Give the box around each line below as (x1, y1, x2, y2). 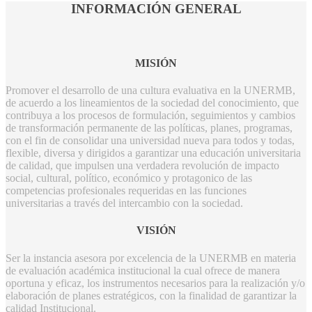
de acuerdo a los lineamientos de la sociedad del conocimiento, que (6, 97, 299, 109)
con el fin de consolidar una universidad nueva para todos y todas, (6, 134, 295, 147)
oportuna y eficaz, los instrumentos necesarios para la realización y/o (6, 276, 305, 289)
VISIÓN (136, 224, 176, 237)
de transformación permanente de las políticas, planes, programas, (6, 122, 292, 134)
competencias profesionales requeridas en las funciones (6, 185, 247, 197)
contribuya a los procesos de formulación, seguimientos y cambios (6, 109, 295, 122)
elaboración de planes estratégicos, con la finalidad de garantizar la (6, 289, 297, 302)
